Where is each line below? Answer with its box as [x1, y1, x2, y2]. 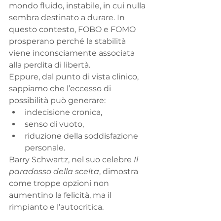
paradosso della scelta [9, 167, 99, 177]
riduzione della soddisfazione [25, 131, 140, 141]
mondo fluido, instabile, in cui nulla [9, 1, 147, 11]
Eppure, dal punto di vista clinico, [9, 72, 141, 82]
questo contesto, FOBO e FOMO [9, 25, 138, 35]
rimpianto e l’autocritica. [9, 202, 104, 212]
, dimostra [99, 167, 140, 177]
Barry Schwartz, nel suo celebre [9, 155, 134, 165]
